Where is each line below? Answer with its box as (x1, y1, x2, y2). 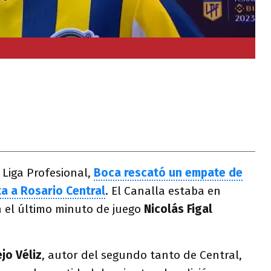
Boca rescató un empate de (94, 166, 243, 180)
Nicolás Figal (141, 202, 212, 216)
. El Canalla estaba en (105, 184, 221, 198)
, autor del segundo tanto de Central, (42, 248, 242, 262)
